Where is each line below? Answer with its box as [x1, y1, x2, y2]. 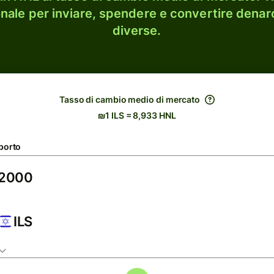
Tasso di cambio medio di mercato [59, 94, 201, 105]
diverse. [112, 23, 161, 38]
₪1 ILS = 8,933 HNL [98, 110, 176, 120]
